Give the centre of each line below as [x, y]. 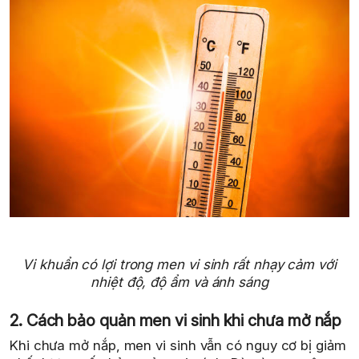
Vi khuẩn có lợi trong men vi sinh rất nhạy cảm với [179, 264]
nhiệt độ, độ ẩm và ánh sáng [179, 282]
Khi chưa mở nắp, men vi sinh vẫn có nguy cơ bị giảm [178, 346]
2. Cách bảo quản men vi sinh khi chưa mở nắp [176, 321]
